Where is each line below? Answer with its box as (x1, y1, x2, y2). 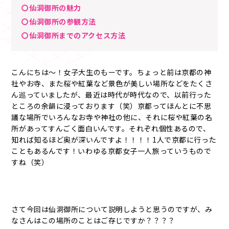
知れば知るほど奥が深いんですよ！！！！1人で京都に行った (11, 134, 217, 145)
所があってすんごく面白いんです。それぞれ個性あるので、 (11, 123, 211, 133)
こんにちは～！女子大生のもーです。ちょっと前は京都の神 (11, 67, 212, 77)
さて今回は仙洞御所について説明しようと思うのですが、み (11, 204, 213, 214)
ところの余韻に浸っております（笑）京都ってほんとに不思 (11, 101, 212, 111)
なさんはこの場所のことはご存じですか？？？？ (11, 215, 175, 225)
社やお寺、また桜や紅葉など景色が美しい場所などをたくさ (11, 78, 213, 88)
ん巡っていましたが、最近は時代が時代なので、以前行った (11, 89, 212, 100)
